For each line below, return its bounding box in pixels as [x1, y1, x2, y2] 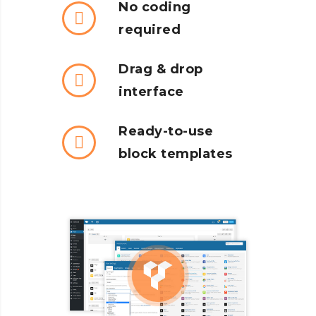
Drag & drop [119, 61, 203, 77]
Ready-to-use [119, 123, 213, 139]
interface [119, 84, 184, 99]
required [119, 22, 181, 37]
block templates [119, 146, 233, 162]
